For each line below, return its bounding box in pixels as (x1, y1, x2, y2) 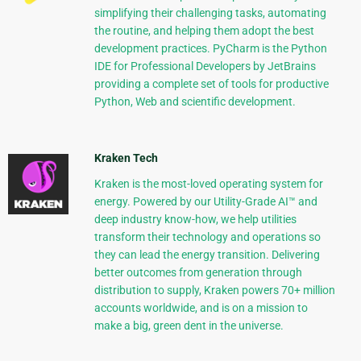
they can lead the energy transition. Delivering (93, 248, 320, 262)
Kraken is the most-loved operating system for (93, 177, 323, 191)
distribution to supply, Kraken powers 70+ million (93, 284, 335, 297)
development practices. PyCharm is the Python (93, 42, 327, 56)
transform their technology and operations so (93, 230, 321, 244)
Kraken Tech (93, 151, 158, 165)
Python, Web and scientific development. (93, 95, 296, 109)
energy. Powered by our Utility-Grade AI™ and (93, 195, 317, 209)
